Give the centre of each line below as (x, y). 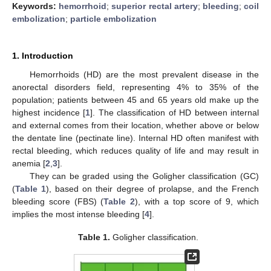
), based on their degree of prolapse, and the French (153, 188)
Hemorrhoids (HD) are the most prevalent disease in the (144, 74)
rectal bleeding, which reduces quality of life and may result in (135, 150)
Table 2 (119, 201)
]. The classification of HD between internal (175, 112)
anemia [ (29, 163)
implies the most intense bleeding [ (78, 214)
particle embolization (113, 18)
